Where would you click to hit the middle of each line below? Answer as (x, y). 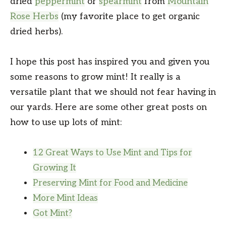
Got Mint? (52, 213)
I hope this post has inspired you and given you (110, 62)
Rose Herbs (34, 16)
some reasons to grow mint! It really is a (95, 77)
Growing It (54, 168)
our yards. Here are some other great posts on (108, 107)
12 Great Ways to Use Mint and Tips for (112, 153)
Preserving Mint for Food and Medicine (110, 183)
